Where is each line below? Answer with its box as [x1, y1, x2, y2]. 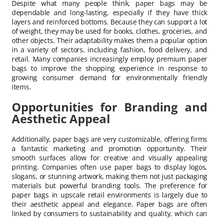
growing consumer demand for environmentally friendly [12, 73, 207, 83]
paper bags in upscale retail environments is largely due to [12, 190, 207, 199]
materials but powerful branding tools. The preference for [12, 180, 207, 190]
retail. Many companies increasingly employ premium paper [12, 54, 207, 64]
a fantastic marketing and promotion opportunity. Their [12, 143, 207, 153]
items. [12, 82, 31, 92]
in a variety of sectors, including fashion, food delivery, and [12, 45, 207, 55]
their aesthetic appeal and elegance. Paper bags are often [12, 199, 207, 209]
